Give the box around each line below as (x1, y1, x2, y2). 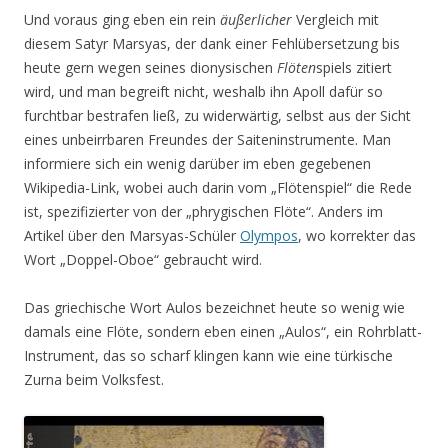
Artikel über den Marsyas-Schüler (24, 226, 240, 245)
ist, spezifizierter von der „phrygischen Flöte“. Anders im (24, 202, 383, 221)
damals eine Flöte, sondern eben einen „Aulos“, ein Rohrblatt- (24, 322, 422, 341)
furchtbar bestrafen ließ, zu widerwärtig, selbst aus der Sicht (24, 106, 411, 125)
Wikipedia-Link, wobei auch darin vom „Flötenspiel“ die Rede (24, 178, 412, 197)
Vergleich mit (292, 10, 379, 29)
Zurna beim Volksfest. (24, 370, 164, 389)
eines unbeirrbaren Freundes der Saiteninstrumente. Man (24, 130, 391, 149)
